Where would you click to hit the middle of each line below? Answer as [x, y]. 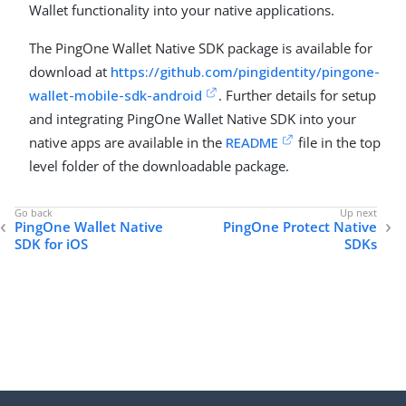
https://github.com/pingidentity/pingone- [245, 72]
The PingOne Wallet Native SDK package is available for [201, 48]
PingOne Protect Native [300, 227]
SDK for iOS [51, 244]
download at [70, 72]
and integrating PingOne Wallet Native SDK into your [193, 119]
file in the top [338, 142]
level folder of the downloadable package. [159, 166]
